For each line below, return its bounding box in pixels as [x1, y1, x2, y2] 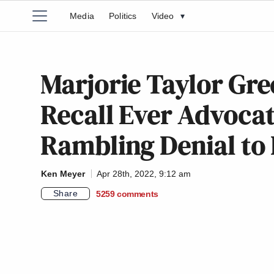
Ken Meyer [41, 169, 85, 179]
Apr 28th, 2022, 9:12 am [97, 169, 191, 179]
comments [117, 188, 158, 199]
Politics [109, 11, 137, 21]
